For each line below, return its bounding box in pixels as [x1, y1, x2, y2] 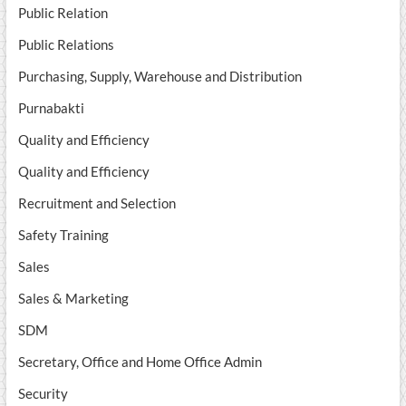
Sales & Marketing [17, 290, 129, 307]
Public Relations [17, 36, 114, 53]
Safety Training [17, 227, 109, 244]
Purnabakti [17, 100, 84, 117]
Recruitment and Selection [17, 195, 176, 212]
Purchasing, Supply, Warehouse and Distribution [17, 68, 302, 85]
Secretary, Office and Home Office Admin [17, 353, 262, 371]
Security [17, 385, 68, 402]
